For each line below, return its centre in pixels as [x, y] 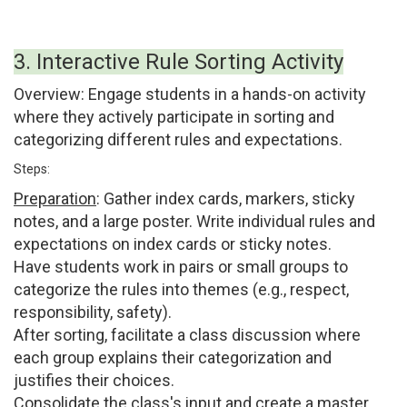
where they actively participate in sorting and [174, 117]
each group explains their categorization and [173, 357]
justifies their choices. [94, 380]
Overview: [49, 94]
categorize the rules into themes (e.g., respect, [181, 289]
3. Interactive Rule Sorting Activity [179, 62]
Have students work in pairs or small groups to [181, 267]
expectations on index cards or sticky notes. [173, 244]
